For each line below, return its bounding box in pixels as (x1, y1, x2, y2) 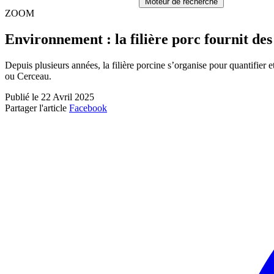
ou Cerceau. (5, 70, 54, 81)
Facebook (69, 102, 107, 113)
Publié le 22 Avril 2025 (5, 91, 94, 102)
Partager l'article (5, 102, 67, 113)
